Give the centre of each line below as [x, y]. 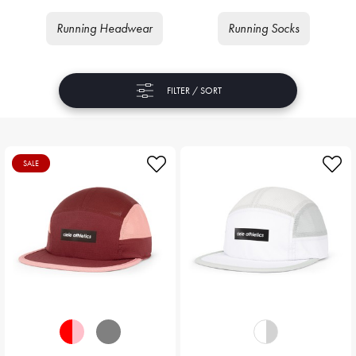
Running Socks [263, 28]
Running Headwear [105, 28]
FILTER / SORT [194, 91]
